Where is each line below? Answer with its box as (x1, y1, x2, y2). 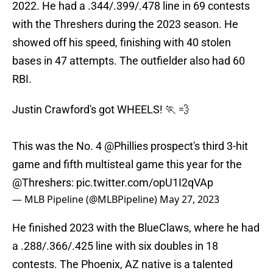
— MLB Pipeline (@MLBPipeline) (12, 193, 160, 207)
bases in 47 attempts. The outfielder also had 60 (12, 54, 245, 68)
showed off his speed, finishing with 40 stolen (12, 36, 231, 49)
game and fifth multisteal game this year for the (12, 158, 242, 171)
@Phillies (104, 140, 148, 153)
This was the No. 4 (12, 140, 104, 153)
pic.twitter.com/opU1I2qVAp (76, 176, 213, 190)
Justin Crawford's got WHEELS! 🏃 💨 (12, 103, 190, 116)
